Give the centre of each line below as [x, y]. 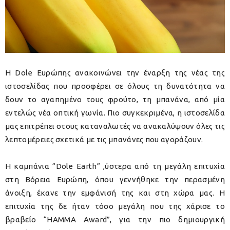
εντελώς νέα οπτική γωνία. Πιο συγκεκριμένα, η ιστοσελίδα [115, 113]
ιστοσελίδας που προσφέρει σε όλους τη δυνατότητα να [115, 86]
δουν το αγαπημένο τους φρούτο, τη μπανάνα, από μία [115, 100]
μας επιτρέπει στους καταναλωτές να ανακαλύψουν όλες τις [115, 126]
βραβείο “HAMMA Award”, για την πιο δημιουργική [115, 220]
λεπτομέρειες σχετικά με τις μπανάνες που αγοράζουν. [104, 140]
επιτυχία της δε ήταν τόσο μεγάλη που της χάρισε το [115, 206]
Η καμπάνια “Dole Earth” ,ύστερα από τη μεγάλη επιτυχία [115, 166]
